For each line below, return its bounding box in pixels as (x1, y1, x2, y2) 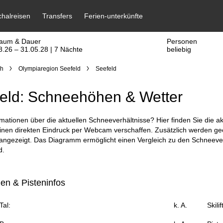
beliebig (167, 45, 192, 53)
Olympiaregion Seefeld (18, 65, 81, 72)
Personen (167, 37, 198, 45)
